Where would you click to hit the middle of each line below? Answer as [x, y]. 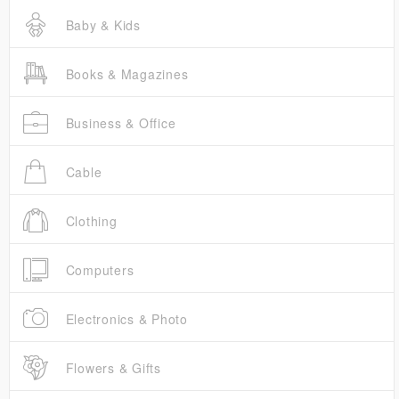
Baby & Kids [101, 25]
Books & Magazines [125, 74]
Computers [98, 270]
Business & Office [118, 123]
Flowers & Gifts [111, 368]
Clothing [89, 221]
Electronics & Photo [124, 319]
